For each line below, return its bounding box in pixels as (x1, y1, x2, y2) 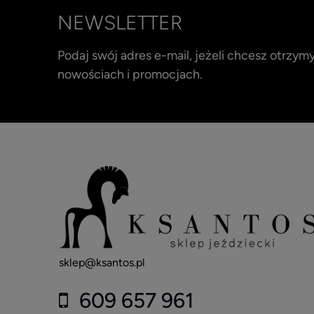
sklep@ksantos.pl (59, 256, 145, 270)
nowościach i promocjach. (57, 66, 203, 82)
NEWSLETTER (57, 10, 182, 34)
